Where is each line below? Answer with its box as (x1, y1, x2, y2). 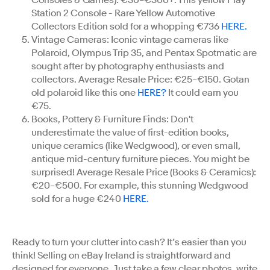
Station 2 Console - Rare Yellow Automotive (31, 7, 215, 19)
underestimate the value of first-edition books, (31, 126, 229, 139)
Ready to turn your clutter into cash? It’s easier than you (12, 236, 246, 248)
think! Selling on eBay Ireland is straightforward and (12, 249, 231, 262)
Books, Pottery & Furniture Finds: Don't (31, 113, 193, 125)
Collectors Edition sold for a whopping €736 (31, 20, 221, 33)
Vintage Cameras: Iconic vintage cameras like (31, 33, 228, 46)
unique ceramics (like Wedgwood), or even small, (31, 139, 240, 152)
